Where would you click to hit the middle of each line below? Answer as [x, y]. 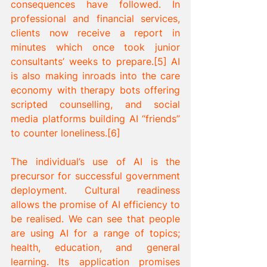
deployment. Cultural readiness [95, 190]
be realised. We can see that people [95, 219]
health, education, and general [95, 247]
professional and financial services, [95, 18]
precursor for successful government [95, 176]
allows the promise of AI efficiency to [95, 204]
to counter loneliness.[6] [66, 133]
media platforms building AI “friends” [95, 119]
